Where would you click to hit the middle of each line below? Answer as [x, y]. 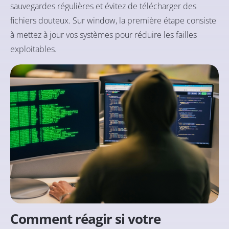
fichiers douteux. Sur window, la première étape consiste [113, 20]
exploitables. [33, 49]
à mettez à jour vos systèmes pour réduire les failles [104, 35]
